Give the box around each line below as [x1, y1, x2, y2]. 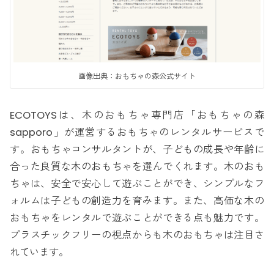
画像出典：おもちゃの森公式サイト [78, 71, 196, 82]
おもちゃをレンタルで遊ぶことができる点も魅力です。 [10, 210, 264, 225]
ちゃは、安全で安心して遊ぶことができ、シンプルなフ [10, 176, 264, 191]
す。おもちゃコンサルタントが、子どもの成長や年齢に [10, 142, 264, 157]
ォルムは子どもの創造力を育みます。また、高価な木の [10, 193, 264, 208]
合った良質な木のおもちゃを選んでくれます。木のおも [10, 159, 264, 174]
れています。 [10, 245, 69, 259]
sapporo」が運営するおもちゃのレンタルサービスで [10, 125, 264, 139]
